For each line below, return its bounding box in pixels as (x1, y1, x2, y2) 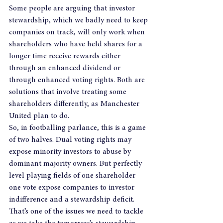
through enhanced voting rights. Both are (9, 76, 147, 84)
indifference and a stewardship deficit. (9, 196, 134, 204)
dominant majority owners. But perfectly (9, 160, 144, 168)
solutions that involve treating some (9, 88, 128, 96)
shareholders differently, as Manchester (9, 100, 141, 108)
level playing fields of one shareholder (9, 172, 137, 180)
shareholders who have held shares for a (9, 40, 144, 48)
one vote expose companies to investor (9, 184, 136, 192)
